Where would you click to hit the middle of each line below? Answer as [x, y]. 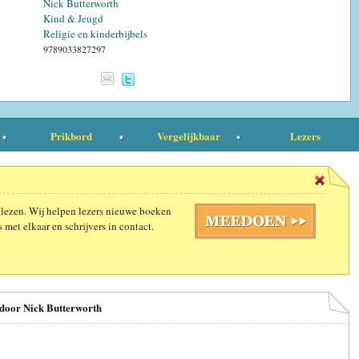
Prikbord [71, 135]
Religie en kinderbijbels [95, 33]
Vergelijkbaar [188, 135]
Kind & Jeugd [73, 18]
